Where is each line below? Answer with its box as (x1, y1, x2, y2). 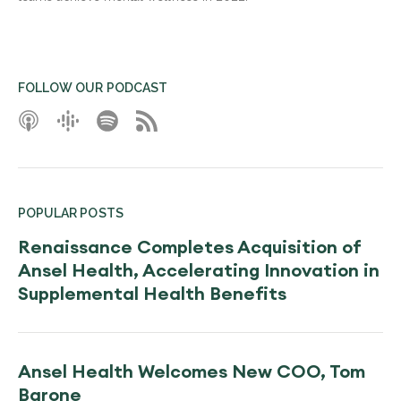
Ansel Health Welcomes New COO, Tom (18, 359, 365, 382)
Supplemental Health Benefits (18, 281, 286, 304)
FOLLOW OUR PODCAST (18, 80, 167, 95)
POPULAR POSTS (18, 205, 124, 220)
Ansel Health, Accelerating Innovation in (18, 258, 380, 281)
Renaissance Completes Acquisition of (18, 235, 362, 258)
